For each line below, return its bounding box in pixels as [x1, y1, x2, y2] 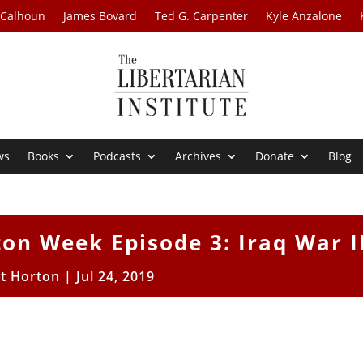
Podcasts [93, 148, 142, 164]
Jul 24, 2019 [75, 267, 155, 286]
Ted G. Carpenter [155, 8, 249, 23]
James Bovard [63, 8, 138, 23]
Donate [255, 148, 295, 164]
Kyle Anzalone [266, 8, 343, 23]
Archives [175, 148, 222, 164]
